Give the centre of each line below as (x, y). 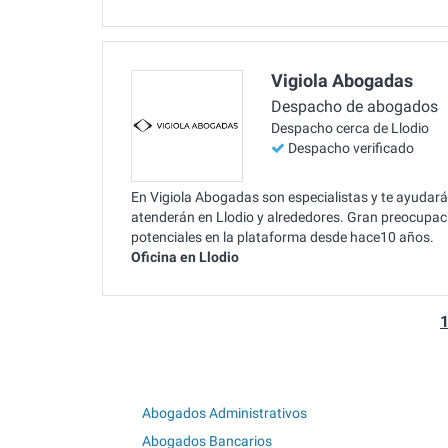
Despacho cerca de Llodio (350, 128)
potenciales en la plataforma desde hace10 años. (282, 236)
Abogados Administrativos (224, 412)
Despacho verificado (351, 148)
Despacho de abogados (354, 107)
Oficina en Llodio (185, 256)
